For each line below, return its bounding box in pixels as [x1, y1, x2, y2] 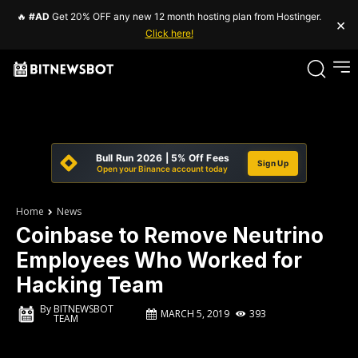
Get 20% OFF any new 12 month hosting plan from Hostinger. [50, 10, 321, 22]
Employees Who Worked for [16, 248, 302, 272]
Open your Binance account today [97, 164, 229, 173]
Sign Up [257, 157, 288, 168]
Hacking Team [16, 272, 164, 297]
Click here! [145, 27, 193, 39]
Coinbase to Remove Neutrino [16, 223, 324, 248]
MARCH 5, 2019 [161, 307, 229, 320]
